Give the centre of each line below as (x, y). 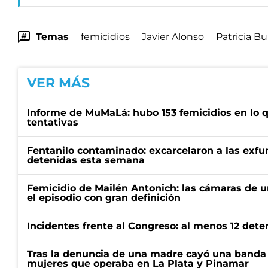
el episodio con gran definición (104, 198)
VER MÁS (58, 83)
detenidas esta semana (86, 160)
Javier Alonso (173, 37)
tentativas (53, 122)
